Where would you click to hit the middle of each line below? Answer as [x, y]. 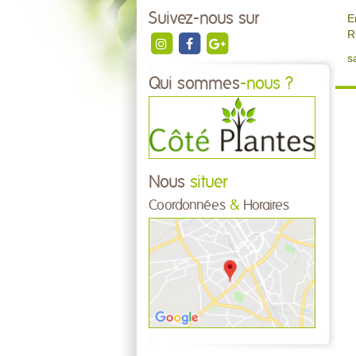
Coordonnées [189, 206]
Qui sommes [194, 84]
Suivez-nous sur [204, 19]
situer [206, 183]
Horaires [264, 206]
